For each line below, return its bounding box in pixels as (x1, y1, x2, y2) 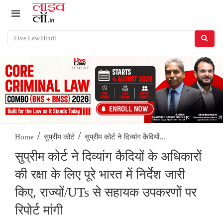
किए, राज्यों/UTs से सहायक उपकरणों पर (15, 185, 197, 200)
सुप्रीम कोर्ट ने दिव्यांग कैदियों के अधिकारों (15, 149, 202, 164)
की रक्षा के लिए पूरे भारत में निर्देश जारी (15, 167, 185, 182)
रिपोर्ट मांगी (15, 203, 63, 218)
